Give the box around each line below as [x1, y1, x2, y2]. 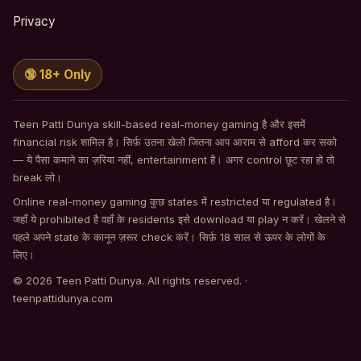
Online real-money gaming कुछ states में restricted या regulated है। [13, 195, 337, 209]
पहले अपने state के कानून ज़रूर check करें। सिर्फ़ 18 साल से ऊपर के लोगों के [13, 230, 326, 244]
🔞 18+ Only [24, 67, 91, 83]
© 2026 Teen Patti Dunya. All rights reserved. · [13, 274, 247, 288]
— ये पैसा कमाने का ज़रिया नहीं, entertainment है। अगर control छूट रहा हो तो [13, 153, 334, 167]
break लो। [13, 171, 62, 185]
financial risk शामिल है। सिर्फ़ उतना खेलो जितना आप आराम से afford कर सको [13, 135, 337, 149]
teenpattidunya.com [13, 292, 113, 305]
